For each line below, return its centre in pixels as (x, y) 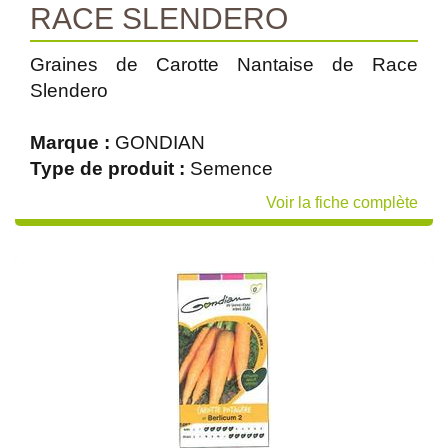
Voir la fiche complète (342, 202)
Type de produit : (110, 168)
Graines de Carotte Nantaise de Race (224, 64)
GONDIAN (160, 142)
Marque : (72, 142)
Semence (231, 168)
